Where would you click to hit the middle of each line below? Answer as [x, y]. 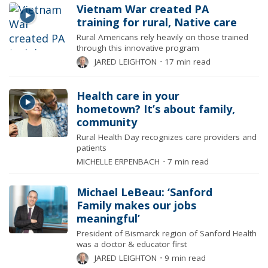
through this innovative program [138, 48]
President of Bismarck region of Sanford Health [167, 233]
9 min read [184, 258]
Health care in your [128, 96]
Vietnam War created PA [143, 9]
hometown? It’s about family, [156, 109]
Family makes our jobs [137, 205]
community [107, 122]
